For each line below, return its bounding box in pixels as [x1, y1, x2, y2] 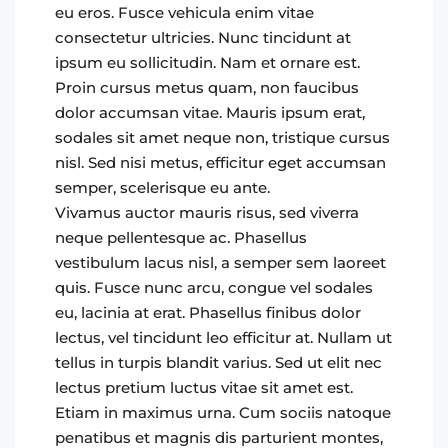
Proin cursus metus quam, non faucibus [55, 78, 359, 97]
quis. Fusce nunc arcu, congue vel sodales [55, 278, 373, 297]
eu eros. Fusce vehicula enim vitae [55, 3, 314, 22]
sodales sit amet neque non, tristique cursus [55, 128, 390, 147]
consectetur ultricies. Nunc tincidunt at [55, 28, 351, 47]
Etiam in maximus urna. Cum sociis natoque [55, 403, 391, 422]
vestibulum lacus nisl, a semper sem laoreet [55, 253, 386, 272]
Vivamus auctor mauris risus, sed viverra [55, 203, 359, 222]
